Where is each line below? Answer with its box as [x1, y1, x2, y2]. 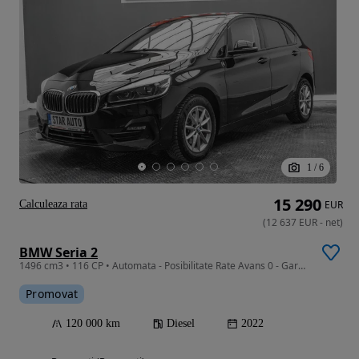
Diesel [167, 317, 195, 330]
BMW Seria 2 [19, 244, 98, 262]
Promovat [26, 286, 79, 302]
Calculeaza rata [19, 198, 87, 211]
